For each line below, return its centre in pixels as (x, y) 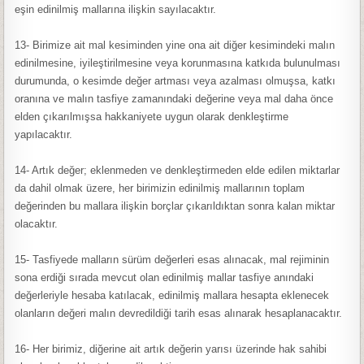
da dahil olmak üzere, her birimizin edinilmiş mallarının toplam (160, 188)
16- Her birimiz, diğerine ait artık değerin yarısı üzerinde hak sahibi (171, 349)
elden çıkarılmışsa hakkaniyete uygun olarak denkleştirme (152, 117)
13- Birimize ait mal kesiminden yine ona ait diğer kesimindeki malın (175, 45)
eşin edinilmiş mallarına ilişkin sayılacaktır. (116, 9)
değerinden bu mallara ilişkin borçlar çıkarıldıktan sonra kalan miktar (175, 206)
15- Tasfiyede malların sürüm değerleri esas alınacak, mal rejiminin (172, 260)
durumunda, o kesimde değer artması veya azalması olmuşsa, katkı (175, 81)
